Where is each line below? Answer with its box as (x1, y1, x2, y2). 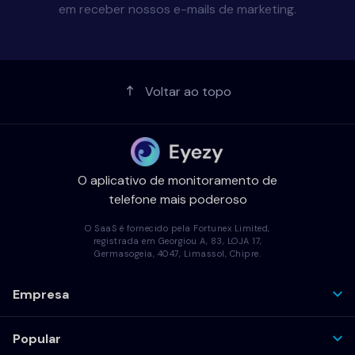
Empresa (13, 285, 69, 303)
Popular (13, 330, 61, 347)
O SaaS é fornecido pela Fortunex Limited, (85, 222, 270, 234)
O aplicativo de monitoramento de (78, 171, 277, 189)
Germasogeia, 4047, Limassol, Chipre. (94, 247, 261, 259)
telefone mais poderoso (108, 190, 247, 208)
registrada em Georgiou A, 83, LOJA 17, (93, 235, 262, 246)
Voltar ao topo (144, 83, 231, 100)
